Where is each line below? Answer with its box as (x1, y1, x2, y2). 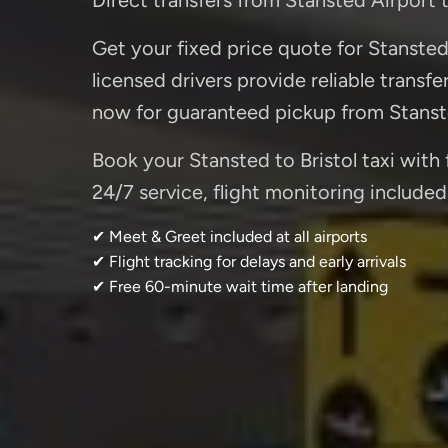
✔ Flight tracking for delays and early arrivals (92, 251, 406, 271)
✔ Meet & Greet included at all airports (92, 226, 367, 246)
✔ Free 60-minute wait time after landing (92, 276, 388, 296)
